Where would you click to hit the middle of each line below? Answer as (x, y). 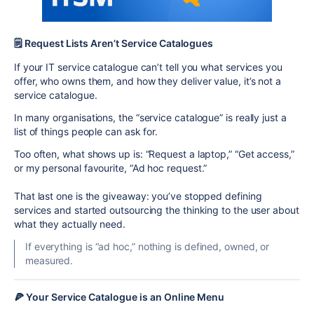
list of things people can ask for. (86, 131)
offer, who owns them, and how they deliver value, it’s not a (148, 81)
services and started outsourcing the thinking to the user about (157, 210)
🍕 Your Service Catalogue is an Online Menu (120, 296)
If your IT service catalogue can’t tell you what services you (148, 67)
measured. (49, 260)
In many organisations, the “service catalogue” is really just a (150, 117)
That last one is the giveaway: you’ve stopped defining (138, 196)
